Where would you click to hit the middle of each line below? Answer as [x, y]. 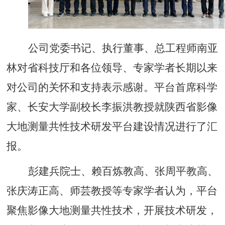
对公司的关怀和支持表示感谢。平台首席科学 [112, 88]
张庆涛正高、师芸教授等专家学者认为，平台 [112, 191]
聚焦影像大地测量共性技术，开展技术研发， [112, 211]
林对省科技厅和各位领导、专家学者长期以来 [112, 68]
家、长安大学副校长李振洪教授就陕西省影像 [112, 107]
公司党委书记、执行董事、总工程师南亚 [123, 48]
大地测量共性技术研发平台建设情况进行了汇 [112, 127]
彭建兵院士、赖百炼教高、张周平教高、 [123, 172]
